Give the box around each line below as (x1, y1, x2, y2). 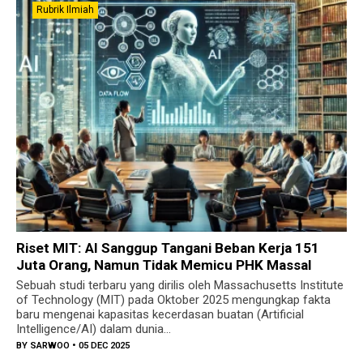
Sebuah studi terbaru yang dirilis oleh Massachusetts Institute (16, 277, 344, 293)
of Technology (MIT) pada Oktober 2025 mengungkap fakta (16, 292, 331, 307)
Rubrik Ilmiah (36, 4, 94, 16)
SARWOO (30, 340, 70, 351)
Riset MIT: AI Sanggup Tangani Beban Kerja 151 (16, 239, 319, 256)
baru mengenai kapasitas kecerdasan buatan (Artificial (16, 306, 304, 322)
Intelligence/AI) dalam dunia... (16, 321, 171, 336)
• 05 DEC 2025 (70, 340, 130, 351)
